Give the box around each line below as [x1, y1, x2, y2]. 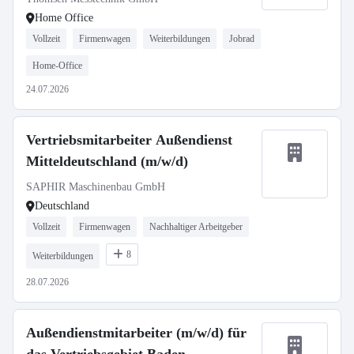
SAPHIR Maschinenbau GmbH [26, 181, 165, 193]
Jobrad [229, 33, 254, 44]
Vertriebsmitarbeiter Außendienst [26, 132, 232, 148]
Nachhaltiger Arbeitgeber [149, 221, 243, 232]
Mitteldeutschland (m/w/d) [26, 153, 188, 169]
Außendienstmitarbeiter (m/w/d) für [26, 325, 247, 341]
